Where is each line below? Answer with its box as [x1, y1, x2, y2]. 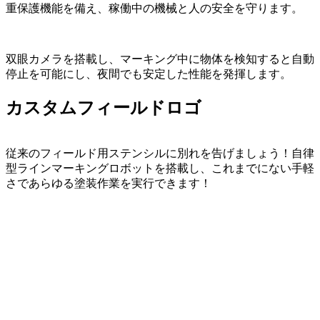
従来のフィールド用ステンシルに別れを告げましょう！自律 [6, 146, 314, 159]
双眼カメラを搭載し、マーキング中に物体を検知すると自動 [6, 52, 314, 65]
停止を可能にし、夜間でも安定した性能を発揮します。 [6, 67, 291, 80]
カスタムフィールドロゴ [6, 98, 201, 117]
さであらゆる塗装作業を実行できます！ [6, 176, 211, 189]
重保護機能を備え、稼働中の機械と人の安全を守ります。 [6, 1, 303, 14]
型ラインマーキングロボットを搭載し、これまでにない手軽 [6, 161, 314, 174]
